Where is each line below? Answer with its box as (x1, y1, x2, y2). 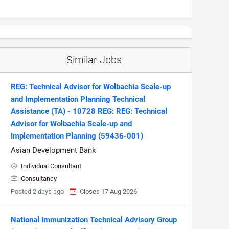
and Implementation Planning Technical (11, 95, 145, 104)
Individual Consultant (19, 162, 81, 170)
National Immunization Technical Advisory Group (11, 215, 177, 224)
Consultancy (19, 175, 57, 182)
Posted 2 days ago (11, 188, 64, 195)
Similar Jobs (66, 54, 122, 66)
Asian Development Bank (11, 146, 96, 155)
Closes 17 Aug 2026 (80, 188, 137, 195)
